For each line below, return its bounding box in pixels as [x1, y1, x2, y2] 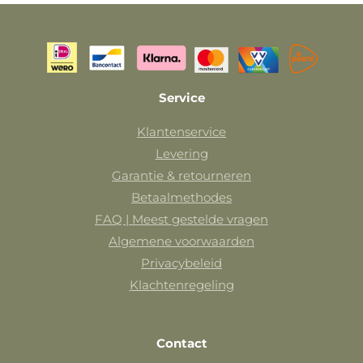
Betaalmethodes [131, 190, 232, 206]
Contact [156, 335, 207, 352]
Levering [155, 146, 208, 162]
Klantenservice [137, 124, 226, 140]
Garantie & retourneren [112, 168, 251, 184]
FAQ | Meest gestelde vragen [95, 211, 268, 228]
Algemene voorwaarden [109, 233, 254, 250]
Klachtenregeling [129, 277, 234, 293]
